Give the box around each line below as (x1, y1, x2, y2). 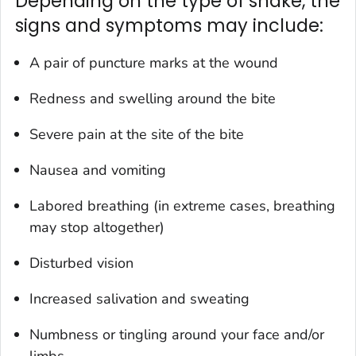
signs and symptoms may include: (15, 12, 323, 38)
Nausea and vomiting (29, 160, 166, 180)
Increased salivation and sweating (29, 288, 250, 308)
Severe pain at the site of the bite (29, 124, 244, 144)
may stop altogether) (29, 217, 164, 237)
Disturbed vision (29, 253, 133, 273)
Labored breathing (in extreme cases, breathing (29, 195, 335, 215)
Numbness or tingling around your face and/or (29, 324, 324, 344)
